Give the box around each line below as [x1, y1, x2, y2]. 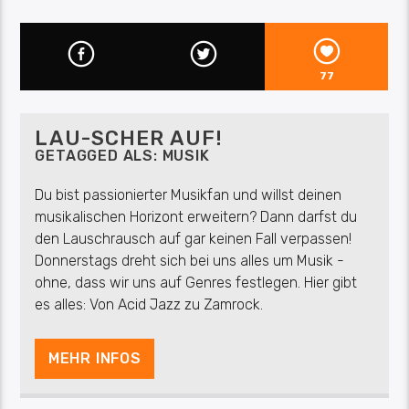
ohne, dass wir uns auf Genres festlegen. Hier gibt [35, 273, 358, 291]
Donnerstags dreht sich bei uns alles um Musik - [35, 251, 345, 269]
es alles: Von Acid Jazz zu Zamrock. [35, 295, 264, 313]
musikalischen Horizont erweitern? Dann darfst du [35, 207, 358, 225]
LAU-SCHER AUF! [35, 126, 224, 152]
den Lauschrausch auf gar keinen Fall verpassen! [35, 229, 352, 247]
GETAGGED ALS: [35, 147, 163, 165]
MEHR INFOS [47, 350, 142, 368]
